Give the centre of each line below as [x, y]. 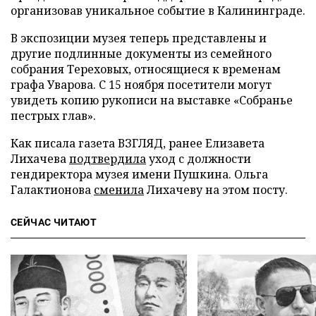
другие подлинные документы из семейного [141, 54]
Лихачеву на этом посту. [216, 190]
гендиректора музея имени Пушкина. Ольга [139, 174]
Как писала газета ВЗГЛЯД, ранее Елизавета [138, 143]
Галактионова [52, 190]
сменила [119, 190]
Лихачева [40, 159]
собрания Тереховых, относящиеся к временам [146, 69]
